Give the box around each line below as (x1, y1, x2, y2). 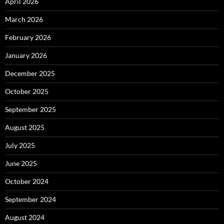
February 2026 (5, 33, 51, 41)
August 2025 (5, 123, 44, 131)
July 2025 (5, 141, 35, 149)
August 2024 (5, 213, 44, 221)
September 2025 (5, 105, 56, 113)
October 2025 (5, 87, 48, 95)
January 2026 (5, 51, 47, 59)
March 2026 (5, 15, 43, 23)
